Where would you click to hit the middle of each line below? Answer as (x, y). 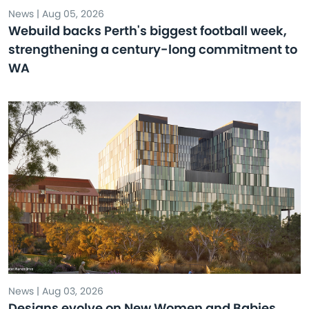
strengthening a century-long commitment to (153, 49)
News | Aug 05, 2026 (56, 14)
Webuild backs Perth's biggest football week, (148, 31)
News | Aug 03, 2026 (56, 291)
